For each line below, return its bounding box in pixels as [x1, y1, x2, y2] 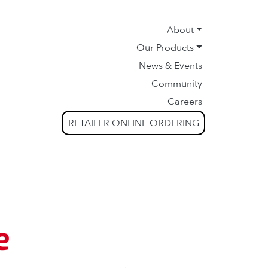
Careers [167, 95, 202, 108]
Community [151, 77, 202, 90]
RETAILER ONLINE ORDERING [68, 116, 199, 130]
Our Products [136, 41, 194, 54]
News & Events [139, 59, 202, 72]
